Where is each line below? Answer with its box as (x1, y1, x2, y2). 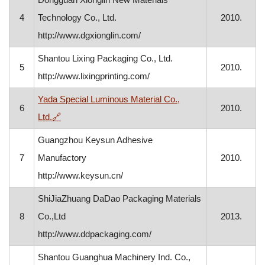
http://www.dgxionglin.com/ (38, 30, 141, 40)
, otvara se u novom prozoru (60, 111, 170, 121)
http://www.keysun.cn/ (38, 170, 124, 180)
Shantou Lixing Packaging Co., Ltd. (38, 53, 173, 63)
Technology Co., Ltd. (38, 12, 117, 22)
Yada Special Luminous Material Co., (38, 94, 180, 104)
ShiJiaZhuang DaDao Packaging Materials (38, 193, 202, 203)
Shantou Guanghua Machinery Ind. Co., (38, 252, 191, 262)
